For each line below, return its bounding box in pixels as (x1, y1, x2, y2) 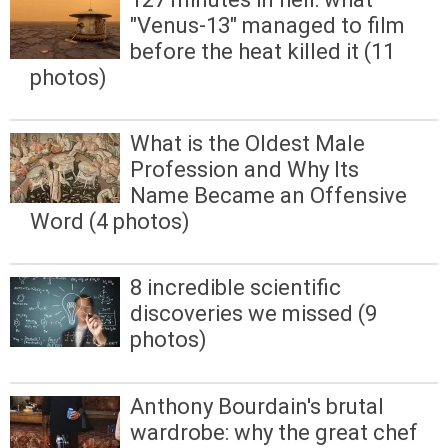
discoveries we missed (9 (130, 301, 377, 327)
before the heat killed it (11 (130, 39, 395, 65)
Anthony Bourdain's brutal (130, 393, 384, 419)
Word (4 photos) (30, 209, 190, 235)
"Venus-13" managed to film (130, 13, 405, 39)
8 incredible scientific (130, 275, 341, 301)
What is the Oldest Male (130, 131, 365, 157)
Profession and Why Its (130, 157, 359, 183)
